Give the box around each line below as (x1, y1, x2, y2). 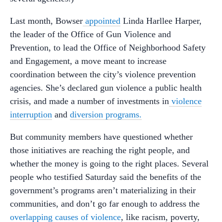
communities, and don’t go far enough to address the (10, 199, 200, 209)
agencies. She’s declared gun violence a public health (10, 83, 202, 93)
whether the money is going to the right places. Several (10, 159, 209, 169)
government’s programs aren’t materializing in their (10, 185, 196, 196)
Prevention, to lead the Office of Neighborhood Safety (10, 43, 206, 53)
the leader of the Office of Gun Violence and (10, 29, 171, 40)
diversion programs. (70, 110, 142, 120)
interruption (10, 110, 52, 120)
